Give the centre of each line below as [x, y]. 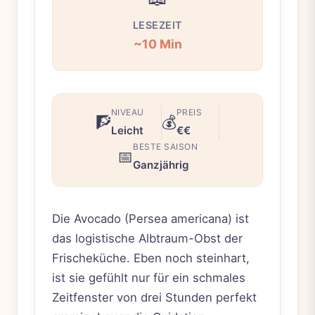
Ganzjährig [161, 165]
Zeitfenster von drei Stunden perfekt [154, 297]
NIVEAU [127, 112]
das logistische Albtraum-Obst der [147, 238]
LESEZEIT [157, 25]
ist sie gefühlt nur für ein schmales [149, 277]
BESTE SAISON [165, 146]
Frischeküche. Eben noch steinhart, [151, 258]
